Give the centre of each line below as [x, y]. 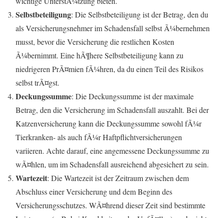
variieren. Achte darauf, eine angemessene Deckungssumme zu [112, 151]
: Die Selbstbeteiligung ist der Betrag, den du [140, 14]
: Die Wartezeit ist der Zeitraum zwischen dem [118, 178]
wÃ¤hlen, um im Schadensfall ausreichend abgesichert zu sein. [112, 164]
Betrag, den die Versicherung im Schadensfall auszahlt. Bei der [112, 110]
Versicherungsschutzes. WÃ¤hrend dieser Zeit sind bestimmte [110, 205]
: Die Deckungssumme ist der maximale [133, 96]
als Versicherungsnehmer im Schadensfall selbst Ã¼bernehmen [113, 28]
